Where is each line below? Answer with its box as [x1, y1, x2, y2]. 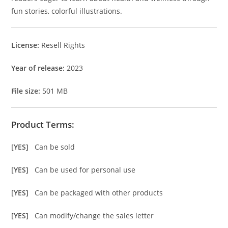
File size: [11, 86, 43, 96]
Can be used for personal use [35, 165, 136, 175]
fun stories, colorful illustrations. [11, 6, 123, 16]
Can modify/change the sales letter [35, 211, 154, 221]
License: [11, 40, 42, 50]
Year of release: [11, 63, 65, 73]
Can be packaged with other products [35, 188, 163, 198]
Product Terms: [11, 119, 75, 131]
